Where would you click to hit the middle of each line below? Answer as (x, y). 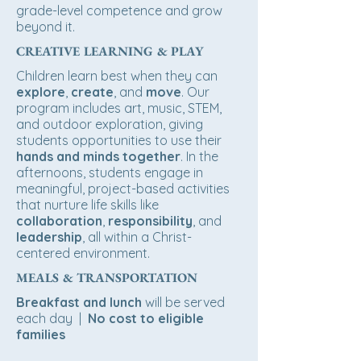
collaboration (59, 221)
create (92, 92)
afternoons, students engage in (110, 172)
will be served (183, 302)
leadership (49, 237)
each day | (52, 318)
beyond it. (46, 27)
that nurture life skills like (87, 205)
